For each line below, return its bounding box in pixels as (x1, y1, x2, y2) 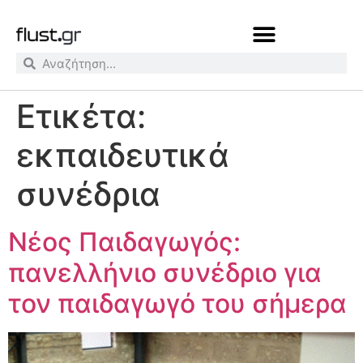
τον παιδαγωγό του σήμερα (8, 288, 347, 319)
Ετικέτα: (16, 96, 146, 136)
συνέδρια (16, 174, 160, 214)
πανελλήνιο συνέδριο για (8, 257, 322, 288)
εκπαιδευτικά (16, 135, 229, 175)
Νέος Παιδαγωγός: (8, 226, 241, 258)
